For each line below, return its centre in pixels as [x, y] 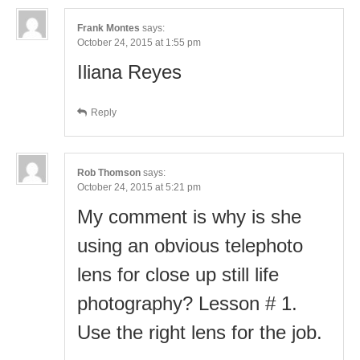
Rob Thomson [109, 172]
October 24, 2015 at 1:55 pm [139, 42]
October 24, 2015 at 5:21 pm [139, 187]
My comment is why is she [189, 216]
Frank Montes [108, 28]
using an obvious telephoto [190, 245]
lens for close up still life [178, 274]
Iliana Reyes [129, 72]
